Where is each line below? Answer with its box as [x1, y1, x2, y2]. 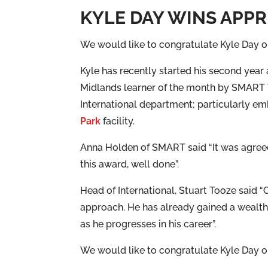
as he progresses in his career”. [80, 218, 217, 230]
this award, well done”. [80, 159, 179, 170]
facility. [100, 115, 135, 127]
